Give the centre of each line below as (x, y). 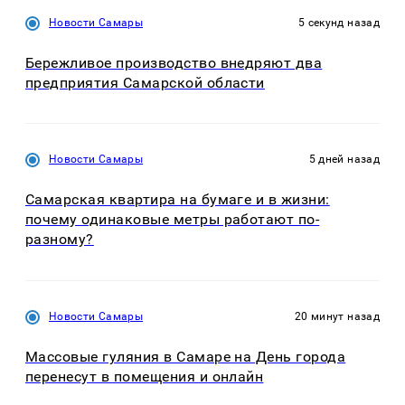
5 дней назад (344, 160)
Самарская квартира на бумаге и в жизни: (178, 200)
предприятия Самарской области (145, 82)
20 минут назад (337, 316)
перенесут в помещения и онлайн (145, 376)
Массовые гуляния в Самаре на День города (186, 356)
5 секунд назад (339, 22)
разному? (60, 240)
